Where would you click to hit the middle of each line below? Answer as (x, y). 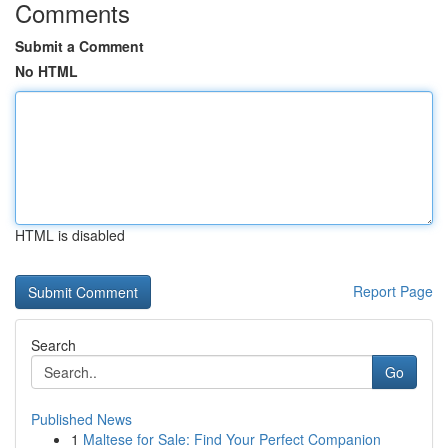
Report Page (393, 291)
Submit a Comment (79, 46)
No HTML (46, 71)
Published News (81, 419)
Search (53, 345)
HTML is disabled (70, 235)
